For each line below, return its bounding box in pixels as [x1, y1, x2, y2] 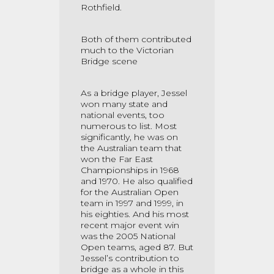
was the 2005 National [81, 231, 176, 242]
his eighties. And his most [81, 209, 189, 220]
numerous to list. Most [81, 120, 177, 131]
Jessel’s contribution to [81, 253, 179, 264]
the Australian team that [81, 143, 182, 154]
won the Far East [81, 154, 153, 165]
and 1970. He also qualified [81, 176, 193, 187]
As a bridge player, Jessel [81, 87, 187, 98]
